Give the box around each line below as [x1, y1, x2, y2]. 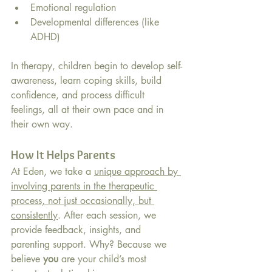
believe [11, 253, 43, 266]
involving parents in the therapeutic [11, 180, 157, 193]
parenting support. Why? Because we [11, 238, 169, 251]
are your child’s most [58, 253, 149, 266]
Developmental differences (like [30, 16, 162, 29]
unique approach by [94, 165, 181, 178]
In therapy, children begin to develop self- [11, 59, 182, 73]
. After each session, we [58, 209, 159, 222]
